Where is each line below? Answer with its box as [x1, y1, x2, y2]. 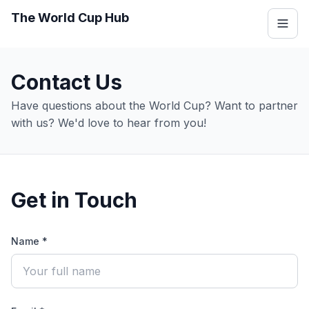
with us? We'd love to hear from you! [11, 116, 206, 130]
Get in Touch [11, 188, 137, 212]
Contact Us [11, 70, 122, 94]
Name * [11, 235, 48, 247]
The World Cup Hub [11, 10, 129, 25]
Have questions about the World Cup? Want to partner [11, 99, 298, 112]
